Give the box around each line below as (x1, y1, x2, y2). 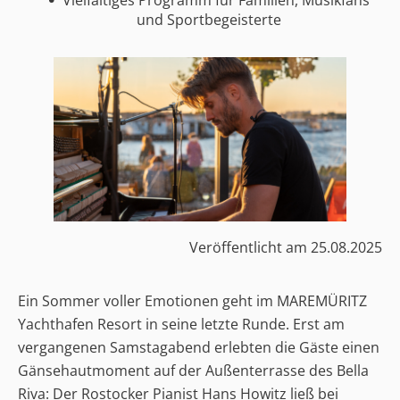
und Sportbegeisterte (137, 9, 282, 29)
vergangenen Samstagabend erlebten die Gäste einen (18, 337, 379, 358)
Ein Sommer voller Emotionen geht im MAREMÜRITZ (18, 291, 367, 312)
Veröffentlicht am (189, 237, 311, 258)
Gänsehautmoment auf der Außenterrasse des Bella (18, 361, 369, 381)
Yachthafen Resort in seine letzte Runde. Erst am (18, 314, 345, 335)
